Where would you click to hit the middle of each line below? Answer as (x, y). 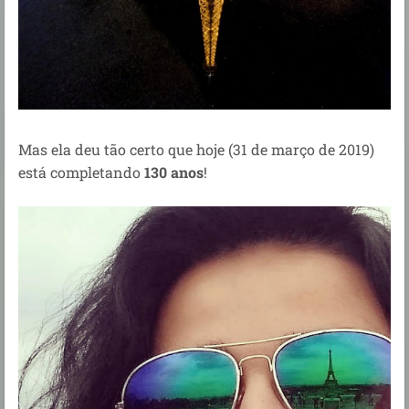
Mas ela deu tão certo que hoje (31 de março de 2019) (196, 150)
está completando (81, 173)
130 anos (174, 173)
